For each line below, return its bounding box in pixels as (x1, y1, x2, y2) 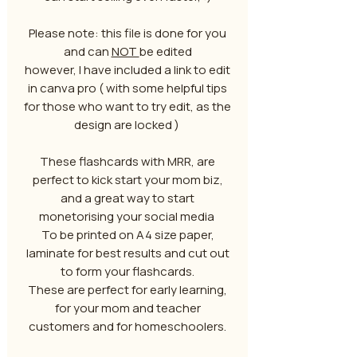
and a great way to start (61, 190, 194, 206)
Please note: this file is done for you (29, 25, 226, 41)
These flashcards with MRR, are (40, 153, 215, 170)
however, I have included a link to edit (25, 61, 230, 78)
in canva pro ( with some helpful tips (28, 80, 227, 96)
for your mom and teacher (54, 300, 201, 316)
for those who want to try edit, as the (24, 98, 231, 115)
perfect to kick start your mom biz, (32, 171, 223, 188)
